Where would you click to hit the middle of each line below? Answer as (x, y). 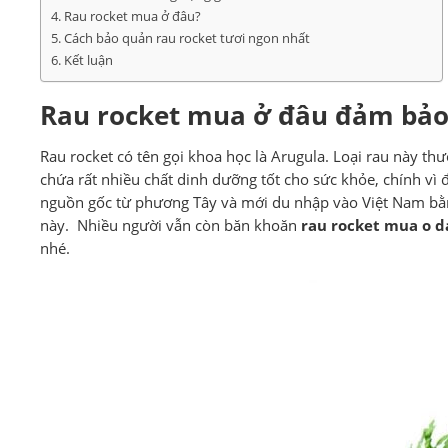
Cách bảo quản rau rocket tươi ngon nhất (186, 37)
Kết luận (88, 59)
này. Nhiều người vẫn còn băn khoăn (170, 226)
